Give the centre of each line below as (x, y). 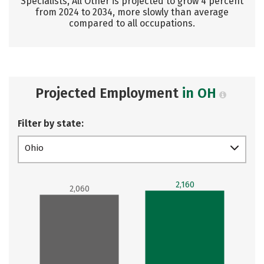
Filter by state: (51, 123)
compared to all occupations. (132, 23)
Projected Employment (108, 93)
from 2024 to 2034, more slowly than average (132, 12)
